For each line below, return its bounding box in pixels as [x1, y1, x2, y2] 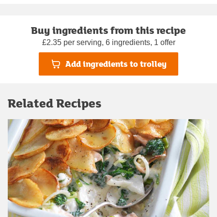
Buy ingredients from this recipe [31, 22, 186, 37]
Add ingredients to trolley [65, 58, 167, 70]
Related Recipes [8, 94, 101, 111]
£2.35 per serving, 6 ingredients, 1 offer [42, 38, 175, 46]
